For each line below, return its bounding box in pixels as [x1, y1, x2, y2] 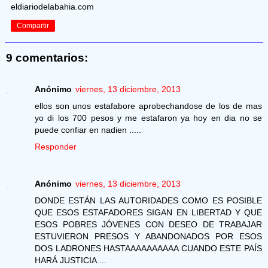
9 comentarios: [6, 51, 88, 65]
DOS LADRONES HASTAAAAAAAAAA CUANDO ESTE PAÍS [35, 243, 262, 253]
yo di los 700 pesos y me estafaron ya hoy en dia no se [35, 112, 262, 123]
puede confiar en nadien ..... [35, 124, 141, 135]
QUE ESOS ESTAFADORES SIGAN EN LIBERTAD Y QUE [35, 207, 262, 217]
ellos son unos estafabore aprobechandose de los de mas [35, 100, 262, 111]
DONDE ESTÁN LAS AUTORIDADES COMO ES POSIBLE [35, 195, 262, 205]
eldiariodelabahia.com [11, 2, 94, 12]
